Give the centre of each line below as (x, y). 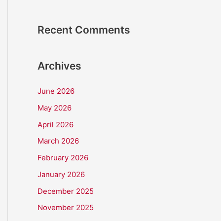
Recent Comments (84, 30)
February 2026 (63, 158)
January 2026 (61, 174)
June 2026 (56, 91)
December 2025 (66, 191)
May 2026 (55, 108)
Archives (59, 66)
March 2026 (58, 141)
